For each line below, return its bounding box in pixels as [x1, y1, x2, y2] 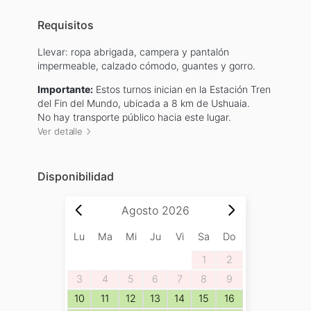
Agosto [121, 203, 158, 218]
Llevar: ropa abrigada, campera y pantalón [37, 46, 229, 58]
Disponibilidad [37, 169, 114, 183]
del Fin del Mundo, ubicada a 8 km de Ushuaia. [37, 97, 250, 109]
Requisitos [37, 18, 94, 32]
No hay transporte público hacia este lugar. [37, 111, 231, 123]
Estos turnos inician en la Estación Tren [92, 83, 271, 95]
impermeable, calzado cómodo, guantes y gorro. [37, 60, 255, 72]
